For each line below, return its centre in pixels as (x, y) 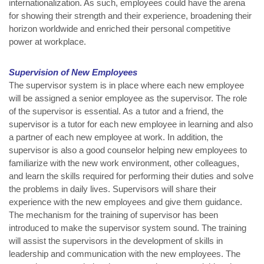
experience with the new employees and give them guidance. (126, 202)
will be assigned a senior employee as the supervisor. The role (128, 98)
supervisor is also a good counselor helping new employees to (128, 150)
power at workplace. (47, 42)
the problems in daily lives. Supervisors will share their (113, 189)
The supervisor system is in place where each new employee (126, 85)
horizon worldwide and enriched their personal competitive (120, 29)
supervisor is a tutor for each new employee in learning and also (131, 124)
